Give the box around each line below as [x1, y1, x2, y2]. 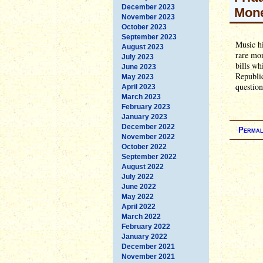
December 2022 [122, 122, 175, 131]
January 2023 [122, 112, 167, 121]
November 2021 [122, 252, 175, 261]
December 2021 [122, 242, 175, 251]
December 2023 [122, 2, 175, 11]
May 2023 [122, 72, 154, 81]
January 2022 [122, 232, 167, 241]
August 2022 [122, 162, 164, 171]
